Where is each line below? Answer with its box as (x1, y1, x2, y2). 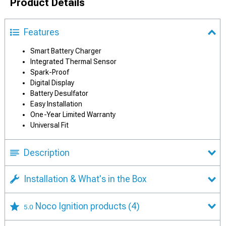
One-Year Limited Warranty (30, 110, 116, 119)
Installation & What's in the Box (24, 174, 146, 184)
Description (24, 147, 70, 158)
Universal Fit (30, 121, 69, 129)
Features (24, 27, 59, 37)
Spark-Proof (30, 68, 69, 76)
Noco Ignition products (35, 200, 128, 211)
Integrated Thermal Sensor (30, 58, 117, 66)
